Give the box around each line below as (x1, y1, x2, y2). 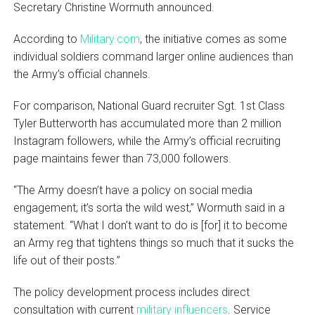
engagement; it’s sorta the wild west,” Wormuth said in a (13, 200, 285, 214)
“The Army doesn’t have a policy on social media (13, 183, 252, 197)
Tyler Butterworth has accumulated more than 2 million (13, 116, 281, 130)
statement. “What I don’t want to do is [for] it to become (13, 218, 288, 232)
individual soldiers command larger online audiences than (13, 49, 293, 63)
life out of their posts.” (13, 253, 120, 267)
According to (13, 32, 80, 46)
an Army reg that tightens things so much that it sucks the (13, 236, 294, 250)
